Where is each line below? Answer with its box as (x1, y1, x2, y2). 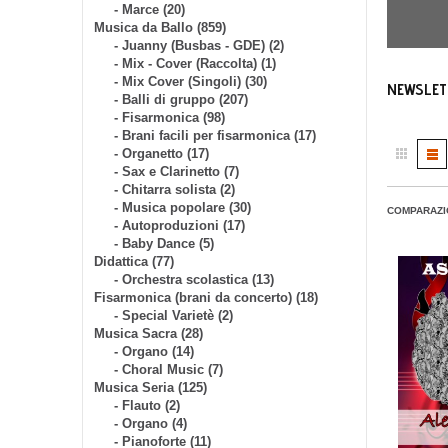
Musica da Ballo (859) (94, 20, 226, 35)
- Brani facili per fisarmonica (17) (114, 128, 316, 143)
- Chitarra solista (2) (114, 182, 235, 197)
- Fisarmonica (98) (114, 110, 225, 125)
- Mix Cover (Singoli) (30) (114, 74, 267, 89)
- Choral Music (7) (114, 362, 223, 377)
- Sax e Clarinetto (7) (114, 164, 239, 179)
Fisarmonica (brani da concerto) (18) (94, 290, 318, 305)
